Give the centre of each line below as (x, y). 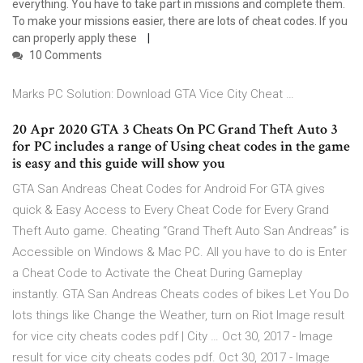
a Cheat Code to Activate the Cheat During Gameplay (157, 273)
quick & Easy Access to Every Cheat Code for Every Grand (171, 210)
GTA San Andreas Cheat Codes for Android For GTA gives (169, 189)
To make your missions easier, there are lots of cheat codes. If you (180, 21)
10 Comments (64, 56)
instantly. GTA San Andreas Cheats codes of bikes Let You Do (181, 295)
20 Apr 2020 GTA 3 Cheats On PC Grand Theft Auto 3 (175, 130)
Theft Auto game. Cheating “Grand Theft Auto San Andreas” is (181, 231)
